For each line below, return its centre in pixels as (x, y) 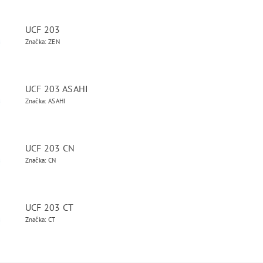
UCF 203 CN (50, 148)
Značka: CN (41, 160)
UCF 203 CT (49, 207)
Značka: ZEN (43, 42)
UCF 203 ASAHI (57, 89)
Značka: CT (40, 220)
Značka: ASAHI (45, 101)
